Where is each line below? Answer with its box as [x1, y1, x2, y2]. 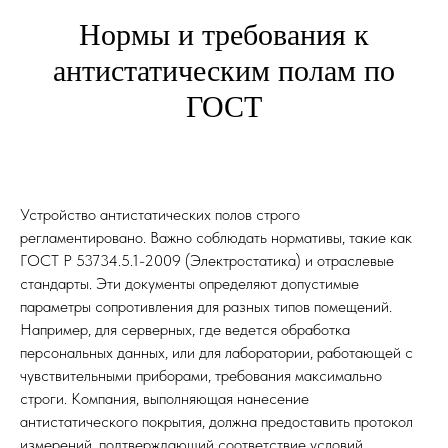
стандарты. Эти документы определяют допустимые [20, 274, 359, 293]
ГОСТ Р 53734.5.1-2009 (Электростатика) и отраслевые [20, 251, 394, 270]
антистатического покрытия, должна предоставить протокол [20, 412, 413, 431]
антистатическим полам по [53, 54, 395, 87]
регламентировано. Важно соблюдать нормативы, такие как [20, 228, 412, 247]
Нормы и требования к [79, 18, 369, 51]
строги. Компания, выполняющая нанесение [20, 389, 309, 408]
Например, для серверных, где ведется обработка [20, 320, 350, 339]
